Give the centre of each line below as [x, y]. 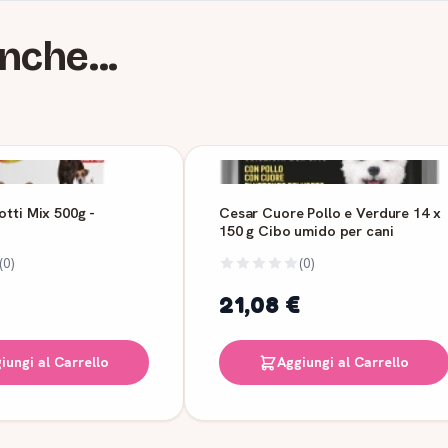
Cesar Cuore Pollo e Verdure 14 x [330, 213]
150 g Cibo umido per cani [306, 231]
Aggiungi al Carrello [343, 362]
